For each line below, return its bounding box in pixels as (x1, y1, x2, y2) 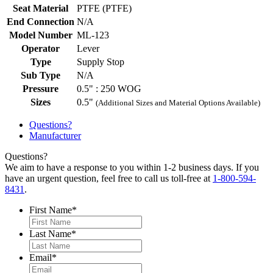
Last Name (29, 229, 71, 239)
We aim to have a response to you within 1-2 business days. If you (5, 162, 259, 173)
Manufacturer (29, 130, 81, 141)
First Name (29, 205, 72, 216)
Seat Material (13, 3, 68, 14)
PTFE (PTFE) (77, 3, 132, 14)
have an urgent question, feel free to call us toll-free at (5, 173, 213, 184)
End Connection (7, 16, 74, 27)
